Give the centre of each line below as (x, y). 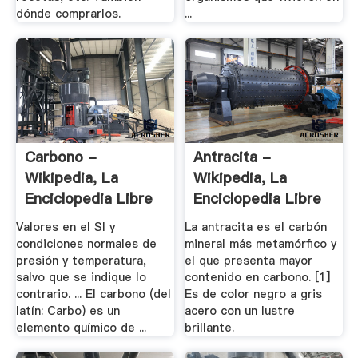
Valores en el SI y (65, 227)
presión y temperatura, (81, 260)
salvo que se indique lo (81, 277)
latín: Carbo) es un (68, 310)
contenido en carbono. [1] (258, 277)
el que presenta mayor (249, 260)
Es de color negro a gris (254, 294)
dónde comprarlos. (68, 14)
